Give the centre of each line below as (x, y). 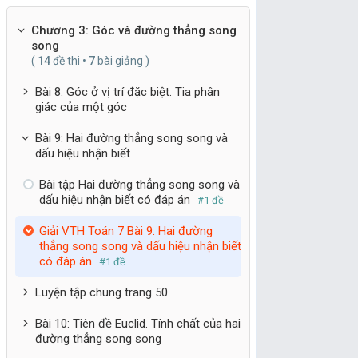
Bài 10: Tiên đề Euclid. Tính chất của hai (137, 324)
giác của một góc (81, 107)
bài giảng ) (122, 61)
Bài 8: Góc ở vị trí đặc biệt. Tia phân (127, 92)
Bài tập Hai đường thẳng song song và (139, 185)
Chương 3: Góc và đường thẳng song (133, 30)
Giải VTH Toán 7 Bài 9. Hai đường (125, 231)
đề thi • (69, 61)
